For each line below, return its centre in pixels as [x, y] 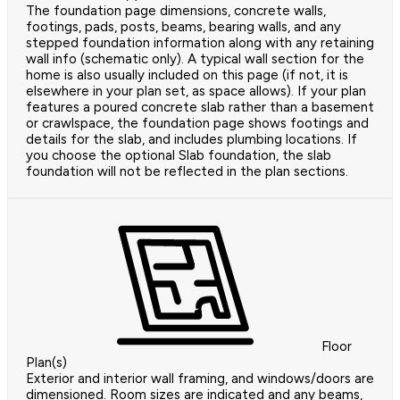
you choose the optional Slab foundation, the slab [179, 156]
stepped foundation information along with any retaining [200, 43]
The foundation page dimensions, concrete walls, [176, 11]
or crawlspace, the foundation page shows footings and [197, 124]
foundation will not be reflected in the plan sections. [187, 172]
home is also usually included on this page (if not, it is [187, 75]
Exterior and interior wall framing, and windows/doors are [200, 379]
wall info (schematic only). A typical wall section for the [195, 59]
